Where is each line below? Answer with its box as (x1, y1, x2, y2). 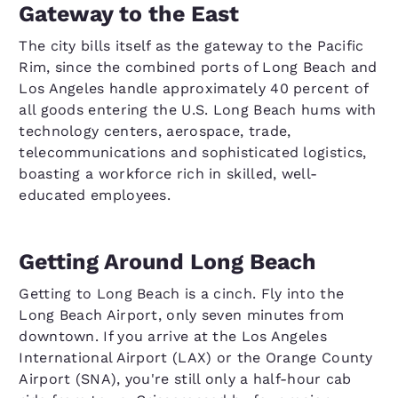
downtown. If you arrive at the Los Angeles (19, 328, 327, 345)
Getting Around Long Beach (19, 249, 317, 275)
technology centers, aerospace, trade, (19, 123, 291, 139)
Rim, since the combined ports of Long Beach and (19, 59, 378, 76)
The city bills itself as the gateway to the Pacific (19, 37, 364, 54)
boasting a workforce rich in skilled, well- (19, 165, 318, 182)
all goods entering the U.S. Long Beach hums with (19, 101, 377, 118)
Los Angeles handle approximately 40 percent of (19, 80, 369, 97)
